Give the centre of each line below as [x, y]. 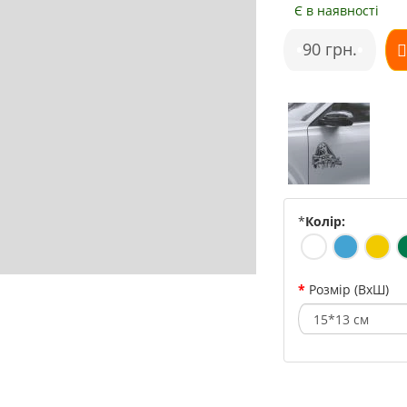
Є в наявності [337, 10]
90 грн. [330, 49]
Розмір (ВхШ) [349, 289]
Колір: [326, 221]
